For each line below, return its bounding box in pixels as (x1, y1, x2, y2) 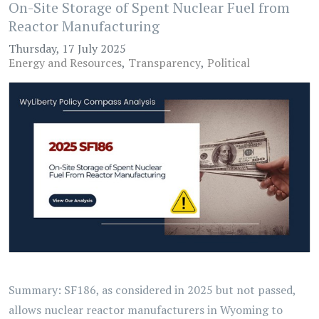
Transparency (128, 55, 201, 71)
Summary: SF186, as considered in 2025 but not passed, (9, 282, 296, 298)
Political (207, 55, 250, 71)
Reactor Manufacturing (9, 16, 159, 36)
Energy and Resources (9, 55, 122, 71)
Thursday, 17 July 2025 (9, 41, 126, 57)
